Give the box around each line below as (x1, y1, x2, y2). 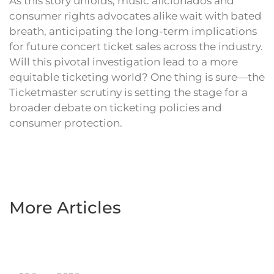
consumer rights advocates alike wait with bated (9, 10, 262, 23)
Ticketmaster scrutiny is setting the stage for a (9, 86, 248, 99)
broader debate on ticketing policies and (9, 102, 222, 114)
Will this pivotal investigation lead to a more (9, 56, 238, 68)
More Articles (9, 198, 121, 218)
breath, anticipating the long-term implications (9, 25, 257, 38)
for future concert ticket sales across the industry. (9, 40, 263, 53)
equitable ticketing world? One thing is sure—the (9, 71, 265, 84)
